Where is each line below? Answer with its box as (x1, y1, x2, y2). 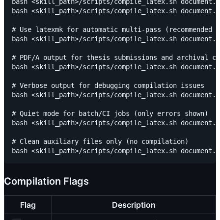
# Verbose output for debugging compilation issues (12, 82, 204, 90)
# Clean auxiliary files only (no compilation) (12, 137, 189, 146)
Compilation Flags (4, 175, 89, 188)
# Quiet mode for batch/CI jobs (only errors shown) (12, 110, 208, 118)
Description (112, 200, 156, 210)
